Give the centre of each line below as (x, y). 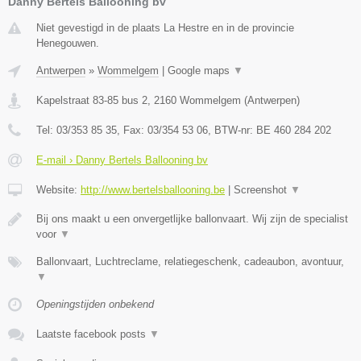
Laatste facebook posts (93, 334)
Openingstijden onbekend (95, 304)
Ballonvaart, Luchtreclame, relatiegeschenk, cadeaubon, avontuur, (190, 261)
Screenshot (262, 189)
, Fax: (132, 130)
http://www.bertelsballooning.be (153, 189)
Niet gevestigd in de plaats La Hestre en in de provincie (165, 27)
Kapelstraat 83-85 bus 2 (92, 100)
